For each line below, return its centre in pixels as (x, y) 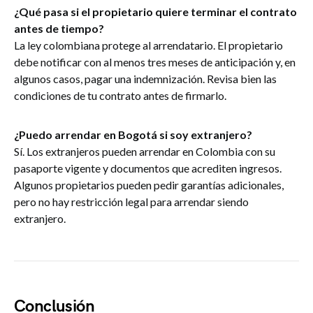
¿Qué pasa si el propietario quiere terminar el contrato (155, 12)
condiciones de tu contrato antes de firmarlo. (120, 95)
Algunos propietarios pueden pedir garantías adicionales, (149, 185)
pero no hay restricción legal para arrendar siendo (131, 202)
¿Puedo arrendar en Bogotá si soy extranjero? (133, 134)
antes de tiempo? (59, 28)
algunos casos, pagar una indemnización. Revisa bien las (145, 79)
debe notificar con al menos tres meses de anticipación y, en (155, 62)
